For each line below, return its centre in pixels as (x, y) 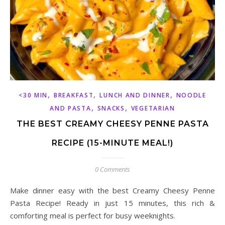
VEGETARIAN (153, 108)
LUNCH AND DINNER (135, 95)
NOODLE (191, 95)
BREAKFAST (74, 95)
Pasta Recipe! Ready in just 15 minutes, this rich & (113, 203)
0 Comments (113, 170)
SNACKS (111, 108)
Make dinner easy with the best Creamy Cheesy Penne (13, 191)
